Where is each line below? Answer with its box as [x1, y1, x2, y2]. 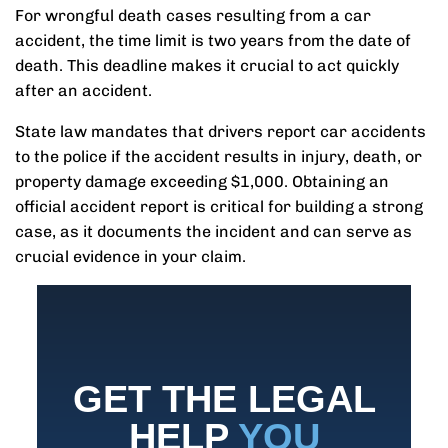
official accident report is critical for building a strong [15, 197, 423, 216]
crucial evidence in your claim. [15, 247, 246, 266]
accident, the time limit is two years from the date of [15, 31, 411, 50]
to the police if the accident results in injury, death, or [15, 147, 422, 166]
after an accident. [15, 81, 152, 100]
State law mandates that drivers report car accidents [15, 122, 426, 141]
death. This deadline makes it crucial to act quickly [15, 56, 399, 75]
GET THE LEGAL [72, 378, 376, 420]
